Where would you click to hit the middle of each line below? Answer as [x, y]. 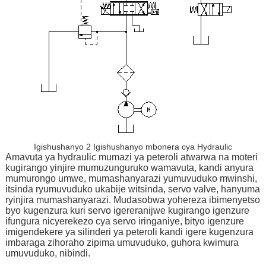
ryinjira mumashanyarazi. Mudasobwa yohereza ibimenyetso [132, 199]
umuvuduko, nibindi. [47, 253]
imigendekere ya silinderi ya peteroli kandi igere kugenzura [129, 232]
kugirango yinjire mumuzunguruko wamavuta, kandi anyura [129, 167]
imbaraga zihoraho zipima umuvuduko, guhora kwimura [122, 242]
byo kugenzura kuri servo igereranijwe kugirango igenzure [127, 210]
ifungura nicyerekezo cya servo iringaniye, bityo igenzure [124, 221]
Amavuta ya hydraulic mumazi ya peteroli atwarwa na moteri [131, 157]
